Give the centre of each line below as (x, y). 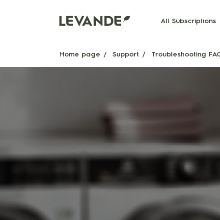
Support (126, 54)
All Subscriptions (189, 21)
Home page (80, 54)
